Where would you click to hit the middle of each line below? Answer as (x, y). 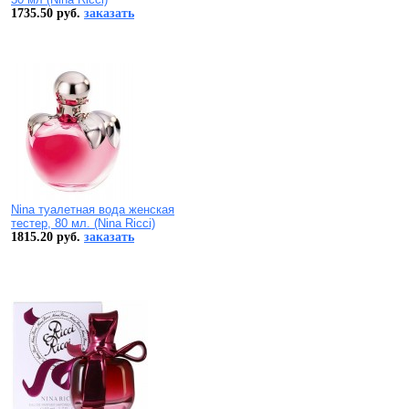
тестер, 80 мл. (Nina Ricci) (83, 224)
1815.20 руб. (47, 237)
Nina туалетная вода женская (93, 210)
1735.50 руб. (47, 14)
